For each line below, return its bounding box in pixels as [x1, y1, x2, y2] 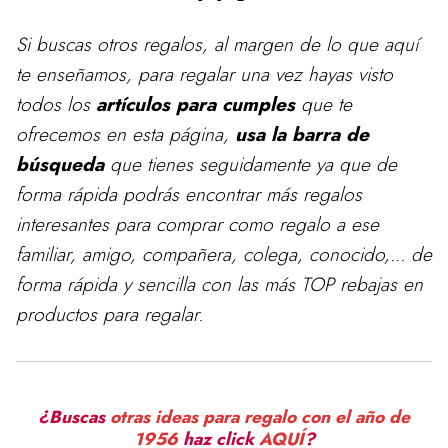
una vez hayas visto [234, 60, 393, 88]
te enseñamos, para [16, 60, 179, 88]
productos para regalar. [16, 300, 203, 328]
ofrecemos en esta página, [16, 120, 235, 148]
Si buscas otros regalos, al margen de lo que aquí [16, 30, 418, 58]
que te [295, 90, 352, 118]
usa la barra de [235, 120, 369, 148]
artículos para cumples [96, 90, 295, 118]
